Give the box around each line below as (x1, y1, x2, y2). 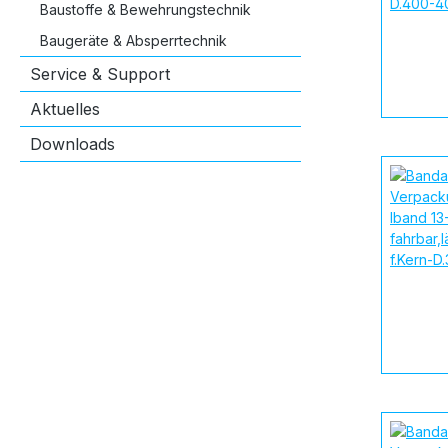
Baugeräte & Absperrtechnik (40, 31, 227, 49)
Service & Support (30, 63, 170, 84)
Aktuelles (30, 98, 100, 119)
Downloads (30, 133, 115, 154)
